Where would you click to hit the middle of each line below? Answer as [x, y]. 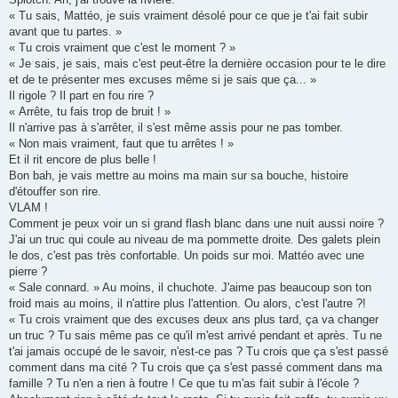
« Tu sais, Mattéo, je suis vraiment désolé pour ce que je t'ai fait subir [188, 16]
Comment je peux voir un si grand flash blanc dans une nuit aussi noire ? [196, 224]
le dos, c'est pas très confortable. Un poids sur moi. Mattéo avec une [187, 256]
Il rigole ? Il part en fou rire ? [81, 96]
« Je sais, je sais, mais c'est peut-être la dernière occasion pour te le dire [197, 64]
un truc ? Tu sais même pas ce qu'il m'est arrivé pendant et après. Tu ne [195, 336]
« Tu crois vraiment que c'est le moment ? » [122, 48]
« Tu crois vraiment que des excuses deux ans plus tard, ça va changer [194, 320]
